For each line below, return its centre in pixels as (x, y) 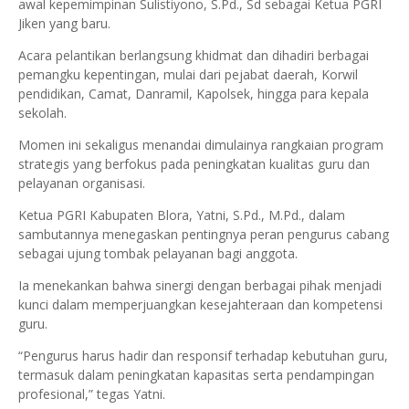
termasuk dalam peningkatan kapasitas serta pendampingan (196, 375)
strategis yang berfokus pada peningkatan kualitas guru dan (194, 164)
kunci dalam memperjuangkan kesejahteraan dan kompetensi (200, 305)
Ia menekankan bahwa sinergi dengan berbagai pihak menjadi (200, 286)
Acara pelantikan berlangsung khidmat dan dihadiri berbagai (194, 56)
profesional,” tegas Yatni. (92, 394)
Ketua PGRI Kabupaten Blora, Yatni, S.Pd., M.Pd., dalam (182, 215)
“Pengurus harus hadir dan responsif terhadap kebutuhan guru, (203, 356)
